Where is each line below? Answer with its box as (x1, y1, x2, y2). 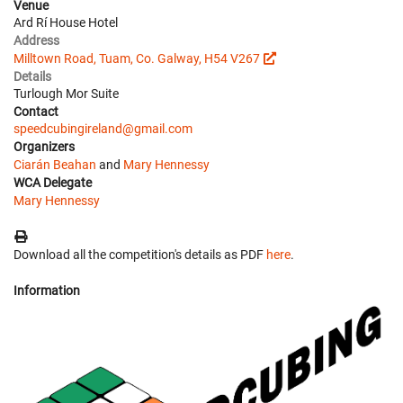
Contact (13, 104, 58, 119)
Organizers (13, 139, 75, 154)
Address (13, 33, 59, 48)
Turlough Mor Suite (13, 86, 119, 101)
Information (13, 283, 80, 298)
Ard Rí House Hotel (13, 15, 118, 30)
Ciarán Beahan (13, 157, 96, 172)
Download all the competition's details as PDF (13, 247, 266, 262)
